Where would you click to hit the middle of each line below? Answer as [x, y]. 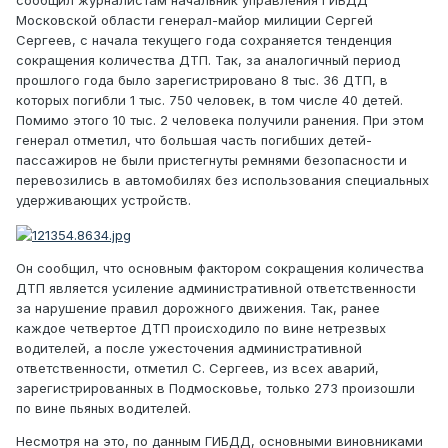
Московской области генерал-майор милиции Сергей [194, 20]
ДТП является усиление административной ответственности [216, 287]
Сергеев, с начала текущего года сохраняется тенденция [204, 40]
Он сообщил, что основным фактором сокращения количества [220, 267]
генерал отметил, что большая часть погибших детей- [194, 140]
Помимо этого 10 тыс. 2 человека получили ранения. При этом [220, 120]
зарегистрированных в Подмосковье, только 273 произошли [215, 387]
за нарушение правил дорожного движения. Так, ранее [198, 307]
